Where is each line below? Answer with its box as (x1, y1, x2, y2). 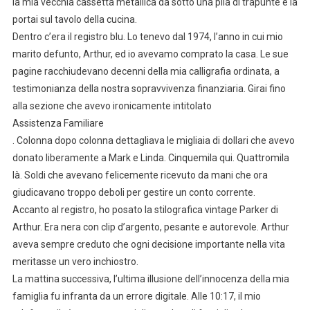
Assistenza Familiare (12, 117, 104, 129)
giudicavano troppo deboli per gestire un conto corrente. (12, 186, 255, 198)
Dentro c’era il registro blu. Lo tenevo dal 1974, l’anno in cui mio (12, 30, 283, 42)
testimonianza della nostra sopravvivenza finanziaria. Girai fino (12, 82, 286, 94)
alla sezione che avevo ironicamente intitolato (12, 100, 212, 111)
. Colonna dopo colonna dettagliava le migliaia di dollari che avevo (12, 134, 295, 146)
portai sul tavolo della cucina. (12, 13, 137, 25)
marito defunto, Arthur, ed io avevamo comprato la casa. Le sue (12, 48, 289, 60)
